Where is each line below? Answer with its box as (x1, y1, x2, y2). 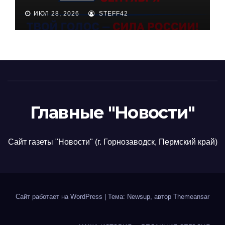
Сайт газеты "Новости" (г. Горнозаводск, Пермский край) (8, 138, 217, 147)
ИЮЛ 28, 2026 (34, 10, 79, 17)
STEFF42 (97, 10, 128, 17)
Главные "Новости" (30, 101, 195, 123)
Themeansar (173, 193, 209, 201)
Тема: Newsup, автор (108, 193, 173, 201)
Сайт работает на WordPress (16, 193, 104, 201)
